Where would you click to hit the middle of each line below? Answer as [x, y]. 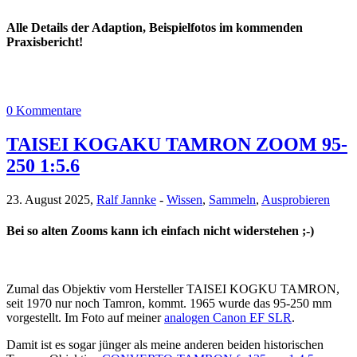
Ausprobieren [296, 199]
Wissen [184, 199]
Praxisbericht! [45, 41]
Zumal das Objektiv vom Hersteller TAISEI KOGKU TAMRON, [173, 289]
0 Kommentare [44, 110]
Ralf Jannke [126, 199]
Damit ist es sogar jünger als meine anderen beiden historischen [165, 345]
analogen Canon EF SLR [228, 318]
